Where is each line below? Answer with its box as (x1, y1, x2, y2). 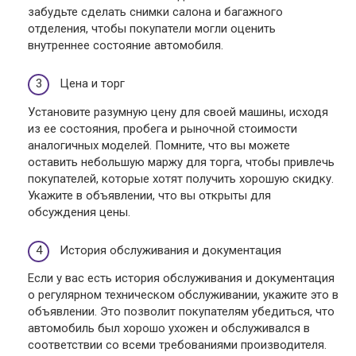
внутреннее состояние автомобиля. (28, 38, 223, 53)
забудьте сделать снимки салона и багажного (28, 5, 283, 20)
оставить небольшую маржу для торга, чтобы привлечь (28, 154, 335, 169)
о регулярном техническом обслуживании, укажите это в (28, 288, 339, 303)
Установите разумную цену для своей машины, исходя (28, 104, 328, 119)
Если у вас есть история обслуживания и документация (28, 271, 335, 286)
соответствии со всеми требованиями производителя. (28, 338, 327, 353)
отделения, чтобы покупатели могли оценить (28, 21, 276, 37)
